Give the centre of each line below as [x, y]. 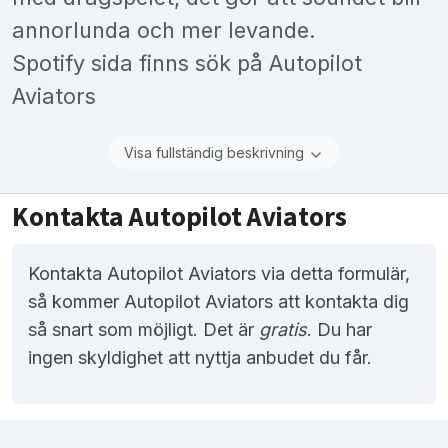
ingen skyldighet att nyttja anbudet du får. [200, 358]
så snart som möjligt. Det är [143, 330]
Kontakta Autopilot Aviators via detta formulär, [219, 274]
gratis [283, 330]
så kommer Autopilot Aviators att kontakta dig [218, 302]
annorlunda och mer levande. [164, 30]
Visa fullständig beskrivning [214, 153]
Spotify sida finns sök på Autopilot [187, 63]
